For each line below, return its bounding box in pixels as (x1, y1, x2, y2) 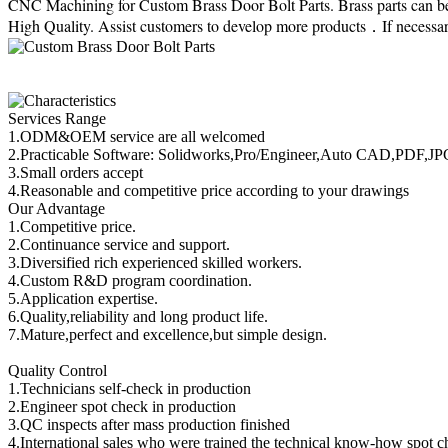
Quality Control (8, 362, 107, 379)
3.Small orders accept (8, 164, 143, 181)
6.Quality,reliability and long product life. (8, 308, 268, 325)
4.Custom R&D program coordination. (8, 272, 252, 289)
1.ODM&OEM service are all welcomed (8, 128, 265, 145)
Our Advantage (8, 200, 105, 217)
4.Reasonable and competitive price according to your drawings (8, 182, 409, 199)
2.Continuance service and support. (8, 236, 230, 253)
